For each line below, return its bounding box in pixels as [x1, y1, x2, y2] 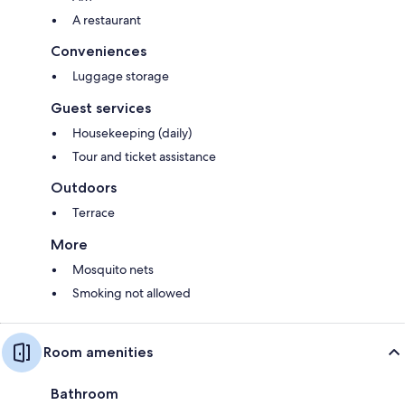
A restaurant [72, 11, 141, 28]
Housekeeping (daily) [72, 124, 192, 141]
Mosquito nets [72, 260, 154, 278]
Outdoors [51, 178, 117, 196]
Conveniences [51, 42, 146, 60]
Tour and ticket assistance [72, 147, 216, 165]
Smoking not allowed [72, 284, 191, 301]
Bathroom [51, 384, 118, 402]
